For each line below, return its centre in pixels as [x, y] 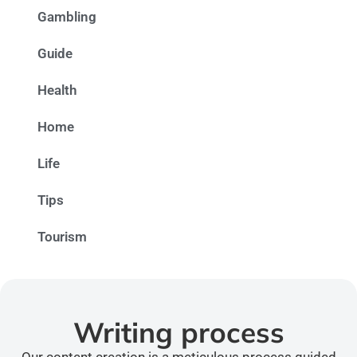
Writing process [178, 333]
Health [57, 90]
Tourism [62, 237]
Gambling [67, 17]
